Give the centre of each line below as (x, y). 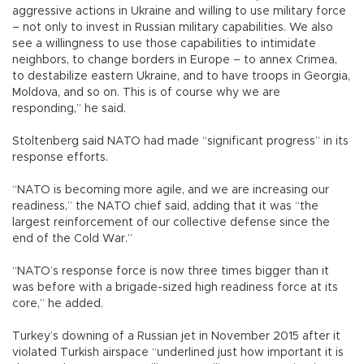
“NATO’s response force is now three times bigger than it (171, 271)
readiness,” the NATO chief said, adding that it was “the (165, 206)
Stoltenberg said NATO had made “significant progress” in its (180, 141)
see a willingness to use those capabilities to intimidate (164, 43)
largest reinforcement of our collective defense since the (171, 222)
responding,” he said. (79, 108)
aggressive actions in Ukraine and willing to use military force (179, 11)
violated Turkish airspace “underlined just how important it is (178, 352)
